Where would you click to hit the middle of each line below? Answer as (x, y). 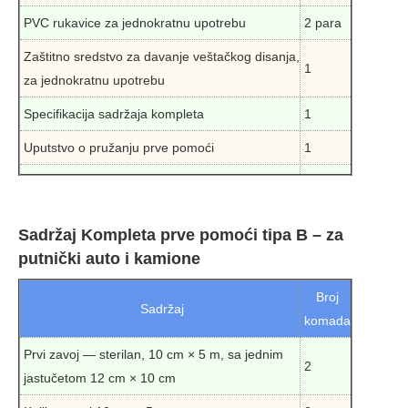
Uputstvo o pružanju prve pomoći (119, 147)
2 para (323, 22)
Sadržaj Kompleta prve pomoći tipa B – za (181, 235)
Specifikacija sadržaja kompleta (114, 113)
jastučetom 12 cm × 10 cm (100, 377)
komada (327, 320)
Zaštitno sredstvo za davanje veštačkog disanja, (162, 56)
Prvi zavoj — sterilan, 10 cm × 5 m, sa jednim (153, 354)
